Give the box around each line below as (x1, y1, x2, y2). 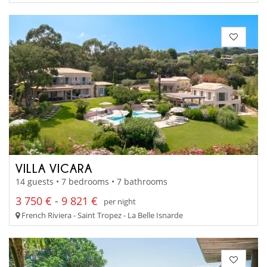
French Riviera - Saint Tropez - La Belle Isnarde (20, 210, 183, 221)
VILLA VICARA (15, 161, 92, 175)
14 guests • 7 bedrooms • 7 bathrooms (15, 176, 167, 188)
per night (104, 195, 136, 207)
